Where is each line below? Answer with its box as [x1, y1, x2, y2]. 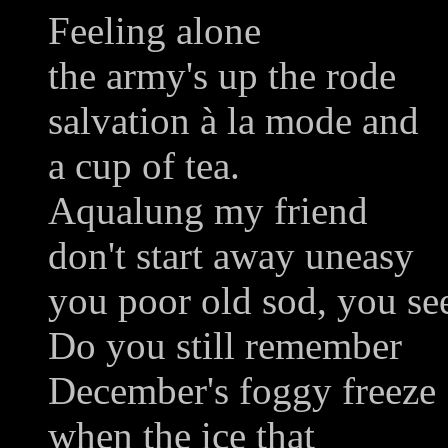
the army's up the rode [48, 54, 396, 98]
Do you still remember [48, 324, 402, 368]
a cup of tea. [48, 144, 240, 188]
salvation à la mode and [48, 99, 419, 143]
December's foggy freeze [48, 369, 436, 413]
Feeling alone [48, 9, 261, 53]
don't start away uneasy [48, 234, 414, 278]
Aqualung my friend [48, 189, 368, 233]
